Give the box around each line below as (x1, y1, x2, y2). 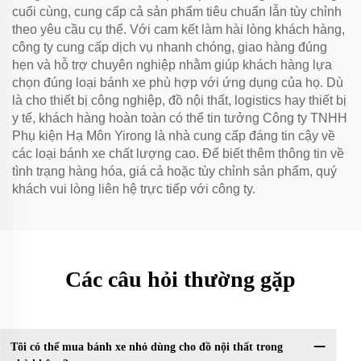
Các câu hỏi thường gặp (65, 266, 296, 292)
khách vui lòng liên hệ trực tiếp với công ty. (12, 181, 255, 196)
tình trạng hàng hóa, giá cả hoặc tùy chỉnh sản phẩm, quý (12, 164, 337, 178)
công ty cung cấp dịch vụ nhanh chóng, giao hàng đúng (12, 39, 327, 54)
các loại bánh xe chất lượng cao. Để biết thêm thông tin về (12, 146, 344, 160)
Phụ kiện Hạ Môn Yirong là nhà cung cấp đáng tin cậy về (12, 128, 335, 143)
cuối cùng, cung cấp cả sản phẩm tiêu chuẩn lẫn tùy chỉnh (12, 4, 342, 19)
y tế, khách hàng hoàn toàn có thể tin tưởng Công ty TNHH (12, 110, 347, 125)
